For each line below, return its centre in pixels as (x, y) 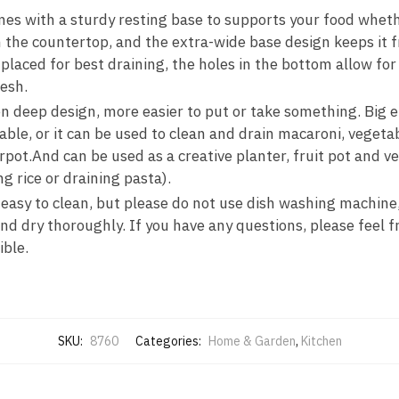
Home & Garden (252, 342)
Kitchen (321, 342)
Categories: (169, 342)
